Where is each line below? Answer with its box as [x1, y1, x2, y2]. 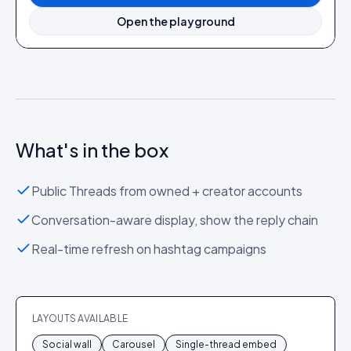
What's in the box [16, 138, 168, 161]
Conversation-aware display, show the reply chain [31, 212, 318, 228]
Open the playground [116, 14, 235, 28]
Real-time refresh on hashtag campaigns [31, 241, 266, 257]
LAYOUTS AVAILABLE [32, 313, 128, 324]
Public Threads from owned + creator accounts [31, 183, 302, 199]
